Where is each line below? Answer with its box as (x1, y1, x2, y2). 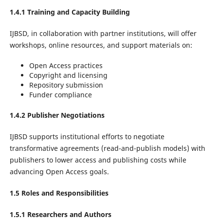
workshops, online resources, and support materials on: (9, 40, 192, 50)
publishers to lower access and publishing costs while (9, 155, 186, 165)
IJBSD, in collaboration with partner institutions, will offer (9, 29, 197, 38)
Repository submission (29, 80, 103, 90)
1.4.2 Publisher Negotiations (9, 110, 105, 120)
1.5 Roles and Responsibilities (9, 188, 109, 198)
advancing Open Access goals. (9, 167, 109, 177)
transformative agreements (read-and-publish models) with (9, 144, 205, 153)
